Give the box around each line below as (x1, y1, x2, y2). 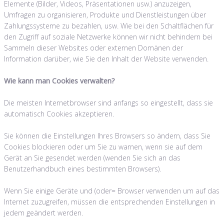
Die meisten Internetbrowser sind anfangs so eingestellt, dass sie (4, 97, 213, 107)
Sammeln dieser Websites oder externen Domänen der (4, 42, 183, 52)
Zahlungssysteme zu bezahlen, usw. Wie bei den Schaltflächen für (4, 20, 213, 30)
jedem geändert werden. (4, 207, 83, 217)
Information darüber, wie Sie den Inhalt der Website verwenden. (4, 53, 208, 63)
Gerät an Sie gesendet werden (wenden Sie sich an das (4, 152, 180, 162)
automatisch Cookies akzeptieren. (4, 108, 114, 118)
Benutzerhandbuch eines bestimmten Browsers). (4, 163, 161, 173)
